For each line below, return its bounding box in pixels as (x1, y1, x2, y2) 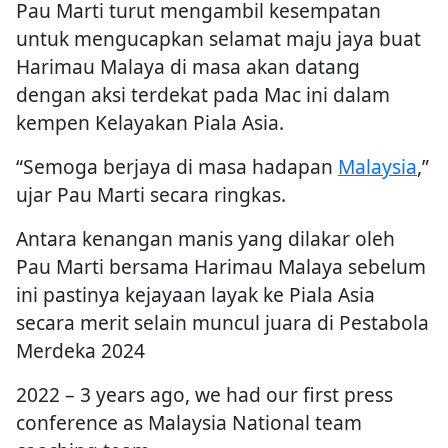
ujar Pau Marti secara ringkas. (16, 181, 286, 209)
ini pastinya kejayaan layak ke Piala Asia (16, 281, 375, 309)
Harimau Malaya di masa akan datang (16, 53, 360, 81)
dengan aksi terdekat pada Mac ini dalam (16, 81, 390, 109)
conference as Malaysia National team (16, 409, 362, 437)
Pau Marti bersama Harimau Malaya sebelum (16, 253, 426, 281)
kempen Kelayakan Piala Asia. (16, 109, 284, 137)
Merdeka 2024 (16, 337, 145, 365)
